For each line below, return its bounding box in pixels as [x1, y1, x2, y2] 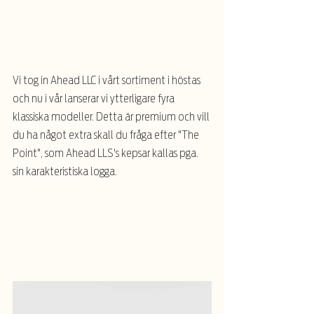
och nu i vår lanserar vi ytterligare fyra [13, 91, 177, 105]
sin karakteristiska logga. [13, 164, 117, 178]
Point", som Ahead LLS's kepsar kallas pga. [13, 146, 200, 160]
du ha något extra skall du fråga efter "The [13, 128, 201, 142]
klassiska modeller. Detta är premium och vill [13, 109, 212, 123]
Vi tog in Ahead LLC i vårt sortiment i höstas [13, 73, 203, 87]
